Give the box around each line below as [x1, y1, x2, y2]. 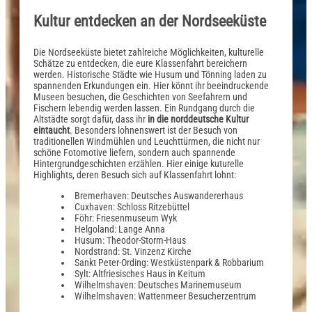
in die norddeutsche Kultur [148, 113, 249, 125]
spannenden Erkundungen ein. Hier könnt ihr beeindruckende [33, 79, 269, 91]
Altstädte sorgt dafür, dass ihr [33, 113, 148, 125]
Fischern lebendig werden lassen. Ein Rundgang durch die [33, 102, 255, 114]
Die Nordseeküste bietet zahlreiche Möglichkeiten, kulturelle [33, 46, 264, 58]
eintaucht [33, 124, 70, 136]
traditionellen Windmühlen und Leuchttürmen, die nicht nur [33, 135, 260, 147]
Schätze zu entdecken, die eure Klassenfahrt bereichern [33, 57, 247, 69]
